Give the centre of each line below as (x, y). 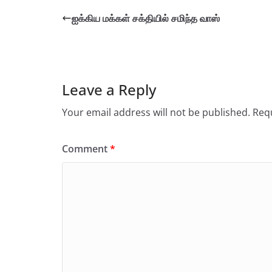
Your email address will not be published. (156, 112)
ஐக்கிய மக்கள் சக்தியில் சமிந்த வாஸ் (146, 18)
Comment (86, 148)
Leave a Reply (109, 89)
